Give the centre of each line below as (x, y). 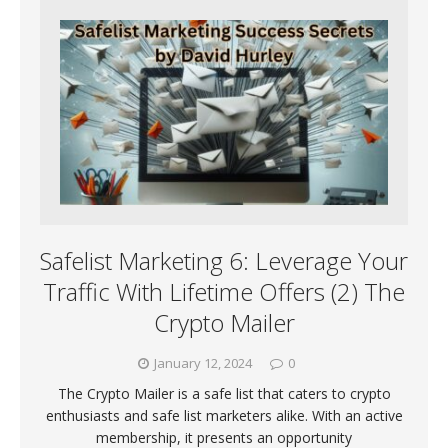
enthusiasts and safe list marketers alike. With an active (224, 416)
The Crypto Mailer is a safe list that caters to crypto (224, 394)
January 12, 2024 (203, 363)
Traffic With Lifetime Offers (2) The (224, 292)
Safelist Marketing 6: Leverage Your (224, 261)
